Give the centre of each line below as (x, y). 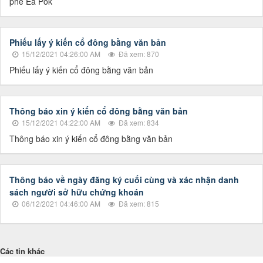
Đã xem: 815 (138, 204)
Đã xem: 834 (138, 123)
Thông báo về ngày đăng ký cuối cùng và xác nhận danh (124, 180)
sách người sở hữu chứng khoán (77, 192)
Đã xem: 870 (138, 54)
